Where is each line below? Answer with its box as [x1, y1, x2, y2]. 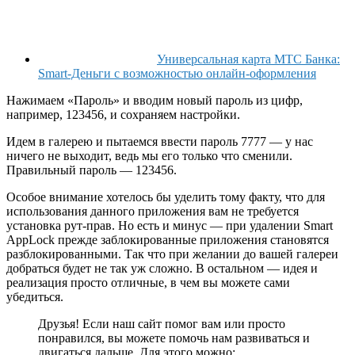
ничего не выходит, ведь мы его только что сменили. [6, 149, 292, 163]
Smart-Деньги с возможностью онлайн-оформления [38, 67, 316, 81]
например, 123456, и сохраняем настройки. [6, 108, 240, 122]
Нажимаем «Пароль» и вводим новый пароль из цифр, [6, 94, 303, 108]
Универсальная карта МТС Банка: [157, 52, 340, 67]
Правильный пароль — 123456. [6, 163, 177, 177]
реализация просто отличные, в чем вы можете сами [6, 276, 290, 290]
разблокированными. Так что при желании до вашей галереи [6, 247, 338, 261]
